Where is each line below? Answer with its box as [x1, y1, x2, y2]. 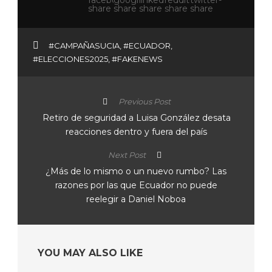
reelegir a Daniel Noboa [86, 194, 186, 205]
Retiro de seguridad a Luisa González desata [42, 112, 231, 123]
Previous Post [118, 97, 171, 106]
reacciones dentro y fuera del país [66, 126, 207, 137]
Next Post [107, 150, 146, 160]
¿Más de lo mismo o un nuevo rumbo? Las [46, 166, 226, 177]
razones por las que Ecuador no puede [55, 180, 217, 191]
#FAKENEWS [112, 54, 163, 64]
